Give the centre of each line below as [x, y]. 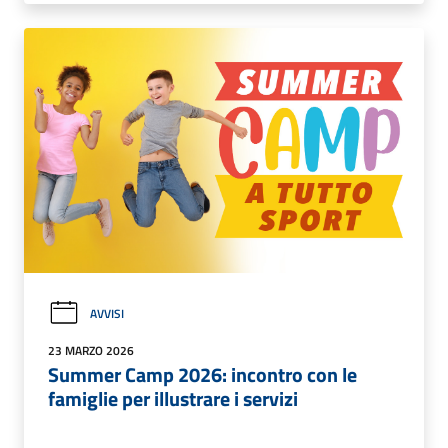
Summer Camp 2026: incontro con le [202, 375]
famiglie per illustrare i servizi [173, 399]
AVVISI [107, 313]
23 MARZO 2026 [91, 351]
